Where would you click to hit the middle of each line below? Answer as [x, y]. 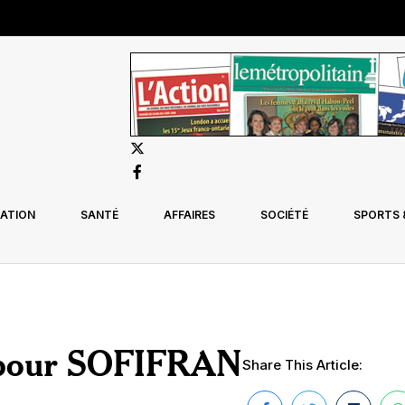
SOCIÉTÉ [284, 215]
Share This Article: [302, 364]
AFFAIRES [189, 215]
